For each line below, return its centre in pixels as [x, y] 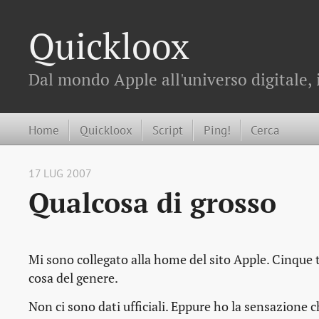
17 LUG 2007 [60, 173]
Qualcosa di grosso [152, 203]
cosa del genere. [73, 278]
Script [168, 130]
